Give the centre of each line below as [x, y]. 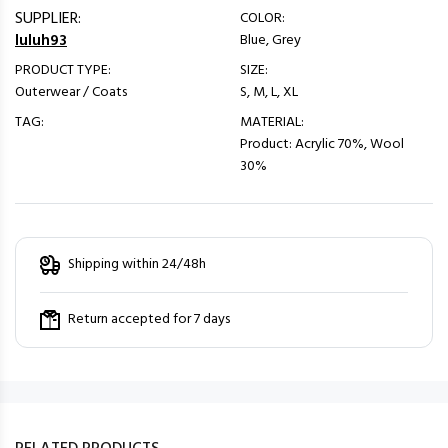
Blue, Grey [270, 40]
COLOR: [262, 18]
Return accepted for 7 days [149, 319]
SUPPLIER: [48, 19]
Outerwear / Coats [71, 92]
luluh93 [41, 41]
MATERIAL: [272, 122]
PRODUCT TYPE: [63, 70]
